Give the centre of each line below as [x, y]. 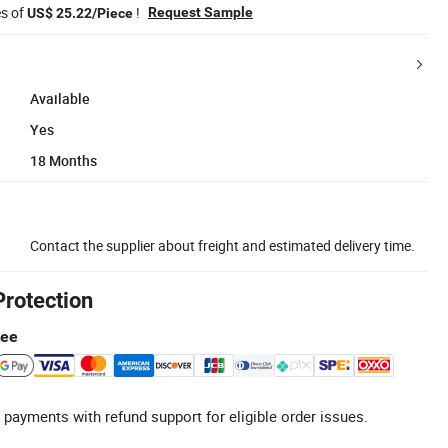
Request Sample [200, 11]
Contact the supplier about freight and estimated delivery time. [222, 245]
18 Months [63, 160]
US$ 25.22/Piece [80, 12]
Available [60, 98]
